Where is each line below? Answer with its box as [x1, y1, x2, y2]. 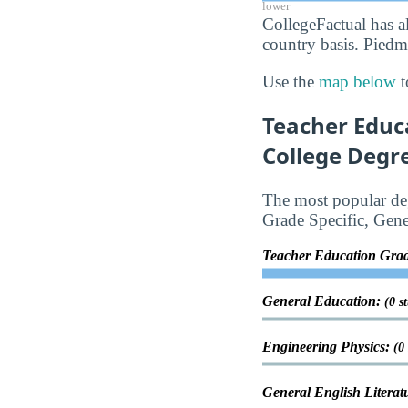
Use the [262, 72, 319, 92]
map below [319, 72, 396, 92]
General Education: [262, 293, 384, 310]
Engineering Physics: [262, 339, 393, 355]
